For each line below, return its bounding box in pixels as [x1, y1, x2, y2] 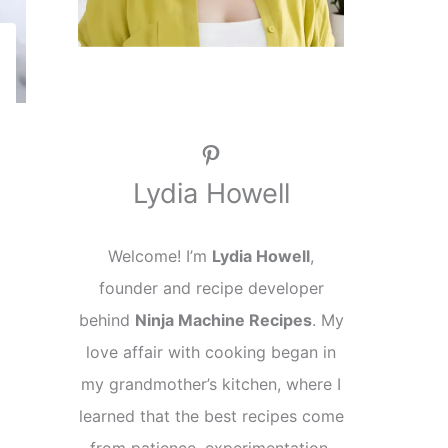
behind [78, 310, 135, 331]
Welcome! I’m [108, 246, 212, 267]
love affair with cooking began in [86, 342, 336, 363]
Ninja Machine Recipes [134, 310, 312, 331]
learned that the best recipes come [78, 406, 344, 427]
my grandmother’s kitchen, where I [81, 374, 341, 395]
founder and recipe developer [98, 278, 324, 299]
